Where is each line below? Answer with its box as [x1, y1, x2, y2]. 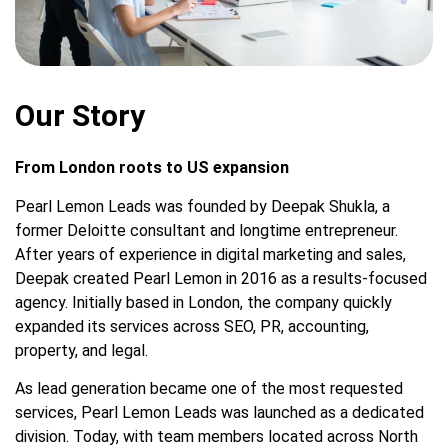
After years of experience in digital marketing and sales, [15, 244, 406, 264]
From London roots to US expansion [15, 158, 289, 178]
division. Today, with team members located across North [15, 426, 418, 446]
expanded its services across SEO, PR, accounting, [15, 316, 369, 336]
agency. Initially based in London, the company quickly [15, 292, 392, 312]
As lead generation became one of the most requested [15, 378, 403, 398]
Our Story [15, 98, 145, 134]
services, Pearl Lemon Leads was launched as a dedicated [15, 402, 424, 422]
